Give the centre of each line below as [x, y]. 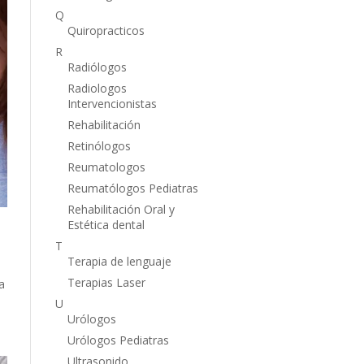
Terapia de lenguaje [119, 261]
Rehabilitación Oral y [121, 209]
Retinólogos [99, 145]
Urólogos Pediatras [118, 340]
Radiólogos [97, 67]
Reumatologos [106, 167]
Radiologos [97, 88]
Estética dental [106, 224]
